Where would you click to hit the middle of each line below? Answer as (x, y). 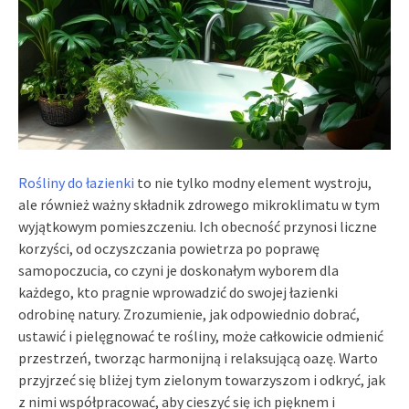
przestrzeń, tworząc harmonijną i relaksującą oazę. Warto (198, 357)
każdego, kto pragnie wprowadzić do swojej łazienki (178, 292)
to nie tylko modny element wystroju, (253, 182)
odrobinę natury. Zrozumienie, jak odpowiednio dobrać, (189, 314)
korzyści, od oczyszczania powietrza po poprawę (169, 248)
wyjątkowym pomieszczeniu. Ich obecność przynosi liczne (198, 226)
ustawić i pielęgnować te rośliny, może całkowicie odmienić (201, 336)
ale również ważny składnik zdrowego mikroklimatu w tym (199, 204)
